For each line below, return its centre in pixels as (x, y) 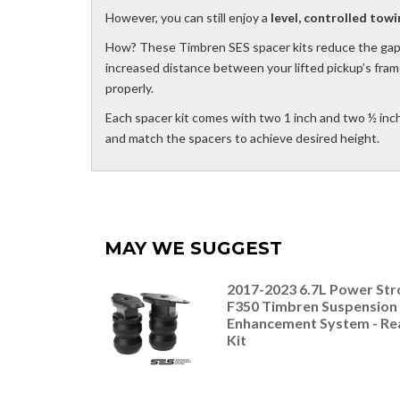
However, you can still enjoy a (188, 18)
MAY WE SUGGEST (193, 249)
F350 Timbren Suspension (312, 306)
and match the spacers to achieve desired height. (242, 138)
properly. (129, 88)
